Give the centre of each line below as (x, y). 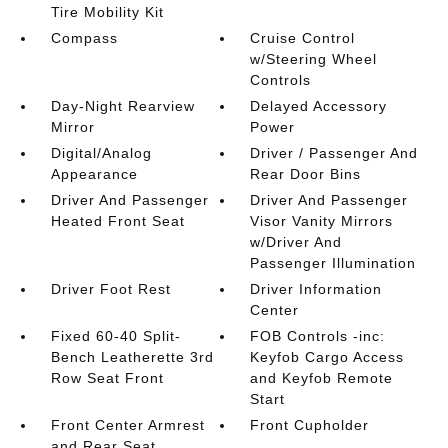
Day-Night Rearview (122, 106)
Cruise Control (303, 38)
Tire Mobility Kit (107, 12)
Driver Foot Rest (110, 289)
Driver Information (316, 289)
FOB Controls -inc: (318, 336)
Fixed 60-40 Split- (115, 336)
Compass (84, 38)
